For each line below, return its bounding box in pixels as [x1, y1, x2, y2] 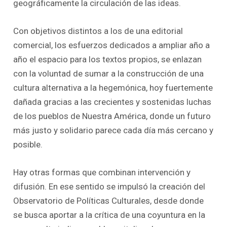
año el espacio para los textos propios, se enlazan [13, 54, 202, 64]
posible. [13, 139, 43, 149]
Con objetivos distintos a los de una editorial [13, 25, 183, 36]
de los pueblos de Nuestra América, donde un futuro [13, 110, 211, 121]
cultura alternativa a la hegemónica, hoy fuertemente [13, 82, 213, 93]
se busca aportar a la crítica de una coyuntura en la [13, 209, 206, 220]
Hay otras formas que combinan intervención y [13, 167, 191, 177]
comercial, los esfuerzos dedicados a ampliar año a [13, 40, 210, 50]
